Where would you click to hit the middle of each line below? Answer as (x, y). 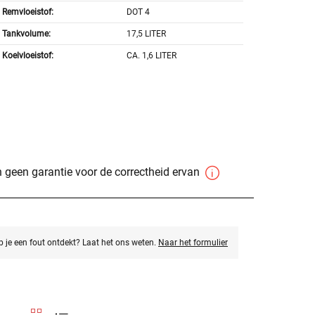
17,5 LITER (147, 34)
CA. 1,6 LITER (152, 56)
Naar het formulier (193, 243)
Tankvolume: (26, 34)
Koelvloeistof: (27, 56)
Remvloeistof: (27, 12)
